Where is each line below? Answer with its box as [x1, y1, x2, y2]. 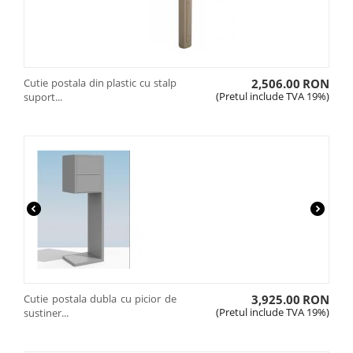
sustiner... [24, 306, 69, 320]
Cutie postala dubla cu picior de [24, 292, 176, 306]
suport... [24, 90, 62, 104]
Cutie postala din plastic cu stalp [24, 76, 176, 90]
